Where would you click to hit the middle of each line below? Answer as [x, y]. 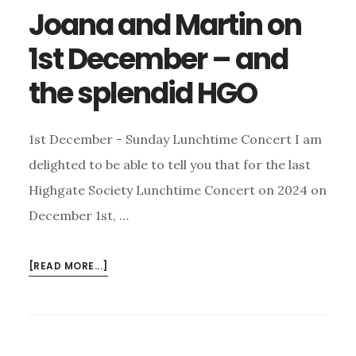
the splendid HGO [142, 94]
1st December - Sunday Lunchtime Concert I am [175, 139]
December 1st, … [78, 216]
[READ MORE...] [68, 266]
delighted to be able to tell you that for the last [169, 165]
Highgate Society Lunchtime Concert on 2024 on [177, 190]
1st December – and [158, 60]
